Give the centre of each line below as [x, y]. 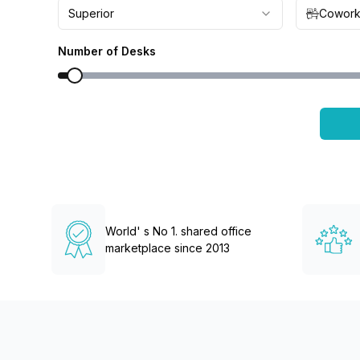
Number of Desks [107, 51]
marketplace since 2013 [167, 248]
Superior [91, 13]
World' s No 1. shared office [178, 231]
